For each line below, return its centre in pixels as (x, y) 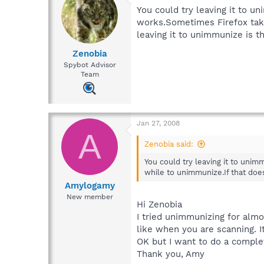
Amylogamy (90, 185)
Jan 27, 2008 (158, 123)
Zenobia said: (169, 144)
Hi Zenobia (159, 204)
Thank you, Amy (171, 254)
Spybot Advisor (90, 65)
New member (90, 197)
